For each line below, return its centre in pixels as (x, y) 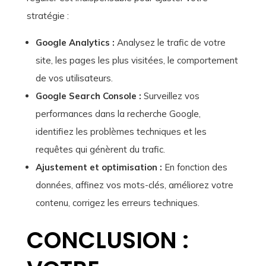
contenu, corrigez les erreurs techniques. (117, 203)
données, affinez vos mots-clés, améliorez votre (134, 185)
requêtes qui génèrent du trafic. (100, 150)
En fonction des (194, 167)
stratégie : (47, 16)
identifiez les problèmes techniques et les (121, 132)
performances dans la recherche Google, (118, 114)
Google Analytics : (75, 43)
